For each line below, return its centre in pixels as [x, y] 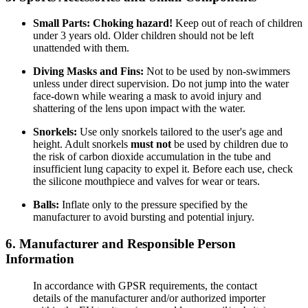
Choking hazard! [133, 23]
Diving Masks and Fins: [88, 71]
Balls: [46, 205]
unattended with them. [81, 48]
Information [40, 258]
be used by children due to [230, 144]
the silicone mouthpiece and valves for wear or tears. [146, 181]
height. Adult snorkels [82, 144]
